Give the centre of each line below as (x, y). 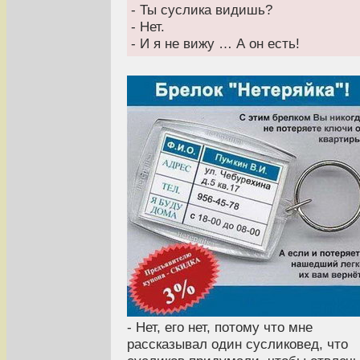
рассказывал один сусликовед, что (237, 344)
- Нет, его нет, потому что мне (220, 327)
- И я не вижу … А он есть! (215, 43)
